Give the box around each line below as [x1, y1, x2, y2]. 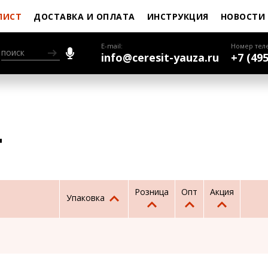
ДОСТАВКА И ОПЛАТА [33, 10, 135, 22]
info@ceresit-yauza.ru [101, 50, 219, 65]
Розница [135, 186, 169, 197]
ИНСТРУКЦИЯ [147, 10, 209, 22]
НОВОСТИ [220, 10, 265, 22]
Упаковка [66, 191, 107, 203]
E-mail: [101, 41, 123, 50]
